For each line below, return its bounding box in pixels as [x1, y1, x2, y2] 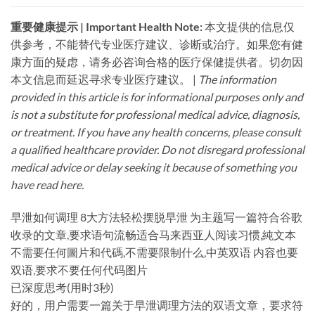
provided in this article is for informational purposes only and [11, 90, 303, 104]
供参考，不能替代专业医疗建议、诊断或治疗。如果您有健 [11, 37, 303, 51]
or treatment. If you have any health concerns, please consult [11, 125, 301, 139]
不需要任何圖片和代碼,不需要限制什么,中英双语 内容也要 [11, 245, 298, 259]
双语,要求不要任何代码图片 [11, 263, 148, 277]
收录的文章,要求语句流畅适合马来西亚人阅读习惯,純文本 [11, 228, 296, 242]
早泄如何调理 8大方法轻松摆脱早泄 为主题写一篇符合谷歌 [11, 210, 302, 224]
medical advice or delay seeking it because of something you [11, 160, 297, 174]
